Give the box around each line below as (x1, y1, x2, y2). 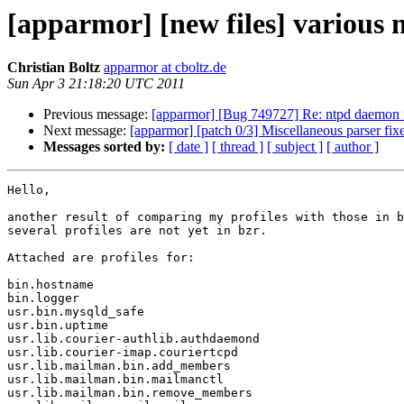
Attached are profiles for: (7, 251, 195, 265)
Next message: (43, 123, 130, 139)
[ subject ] (267, 139, 323, 155)
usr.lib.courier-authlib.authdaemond (7, 332, 260, 346)
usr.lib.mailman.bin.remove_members (7, 386, 252, 400)
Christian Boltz (7, 60, 100, 76)
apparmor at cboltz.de (104, 60, 226, 76)
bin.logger (7, 291, 79, 306)
